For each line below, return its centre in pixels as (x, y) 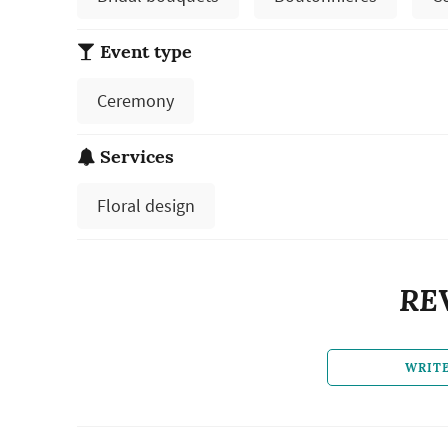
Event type (143, 52)
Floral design (145, 206)
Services (134, 157)
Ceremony (135, 101)
